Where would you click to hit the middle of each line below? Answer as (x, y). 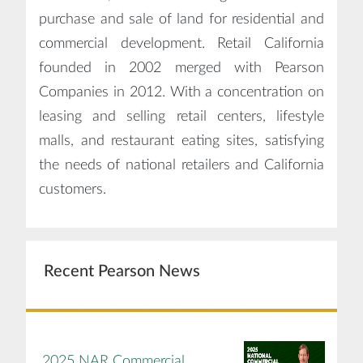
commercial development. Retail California (181, 43)
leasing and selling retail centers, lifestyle (181, 116)
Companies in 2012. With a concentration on (181, 92)
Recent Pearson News (122, 271)
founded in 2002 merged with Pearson (181, 68)
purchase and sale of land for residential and (181, 19)
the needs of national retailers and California (181, 165)
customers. (73, 189)
